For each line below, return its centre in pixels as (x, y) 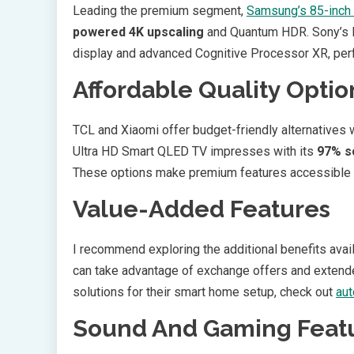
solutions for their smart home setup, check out (204, 292)
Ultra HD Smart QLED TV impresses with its (195, 151)
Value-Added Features (201, 209)
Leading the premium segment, (160, 10)
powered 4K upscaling (138, 32)
